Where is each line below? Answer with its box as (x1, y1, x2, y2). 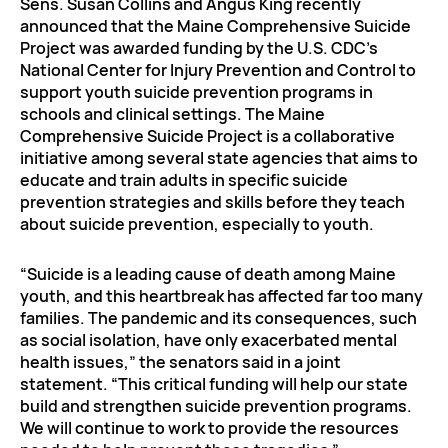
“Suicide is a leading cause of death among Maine (20, 262, 396, 285)
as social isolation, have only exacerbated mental (20, 328, 397, 351)
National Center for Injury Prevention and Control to (20, 58, 416, 81)
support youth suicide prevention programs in (20, 80, 373, 103)
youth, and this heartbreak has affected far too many (20, 284, 423, 307)
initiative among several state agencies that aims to (20, 146, 418, 169)
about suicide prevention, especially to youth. (20, 212, 374, 235)
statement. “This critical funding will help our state (20, 372, 408, 395)
